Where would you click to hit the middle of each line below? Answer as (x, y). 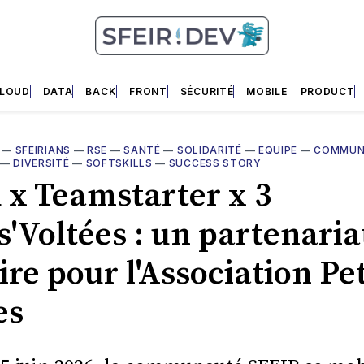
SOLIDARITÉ (209, 149)
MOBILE (267, 91)
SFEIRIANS (43, 149)
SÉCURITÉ (207, 91)
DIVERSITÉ (41, 162)
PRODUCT (327, 91)
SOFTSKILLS (119, 162)
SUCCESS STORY (215, 162)
